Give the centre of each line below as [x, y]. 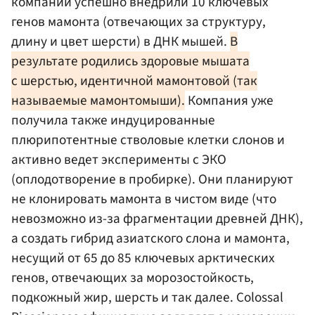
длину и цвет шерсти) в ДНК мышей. [121, 42]
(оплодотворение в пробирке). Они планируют [152, 180]
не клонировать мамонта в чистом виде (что [144, 199]
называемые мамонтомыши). [98, 101]
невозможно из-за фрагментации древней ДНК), [157, 219]
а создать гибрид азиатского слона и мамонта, [150, 239]
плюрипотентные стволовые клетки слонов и [148, 140]
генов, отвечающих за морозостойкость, [133, 278]
